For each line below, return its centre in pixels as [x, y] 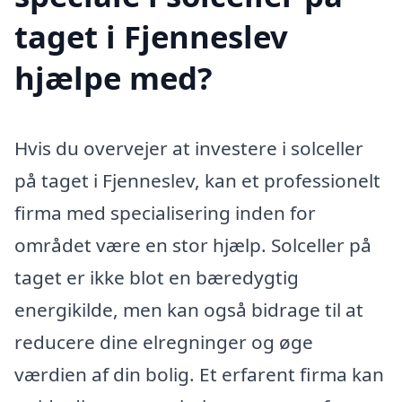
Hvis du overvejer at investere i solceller [189, 148]
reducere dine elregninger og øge [164, 341]
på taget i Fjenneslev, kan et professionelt [197, 180]
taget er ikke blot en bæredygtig [157, 277]
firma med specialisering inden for [165, 212]
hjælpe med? [114, 77]
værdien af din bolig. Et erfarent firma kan [199, 374]
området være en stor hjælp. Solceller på [193, 245]
